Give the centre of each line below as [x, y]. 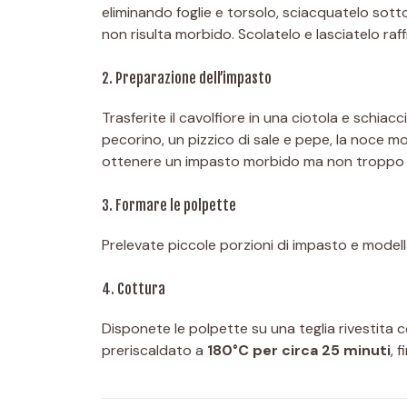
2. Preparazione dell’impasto [187, 78]
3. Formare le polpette [169, 205]
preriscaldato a [154, 350]
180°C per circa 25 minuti [299, 350]
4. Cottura [134, 288]
